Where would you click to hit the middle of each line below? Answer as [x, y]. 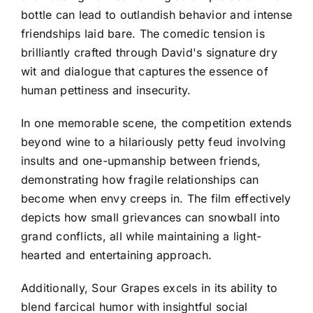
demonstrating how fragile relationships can [140, 180]
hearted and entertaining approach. [117, 255]
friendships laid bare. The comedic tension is [143, 34]
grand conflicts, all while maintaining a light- [141, 236]
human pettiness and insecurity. [106, 90]
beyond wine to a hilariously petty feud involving [153, 142]
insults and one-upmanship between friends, [141, 161]
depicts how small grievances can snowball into [151, 218]
